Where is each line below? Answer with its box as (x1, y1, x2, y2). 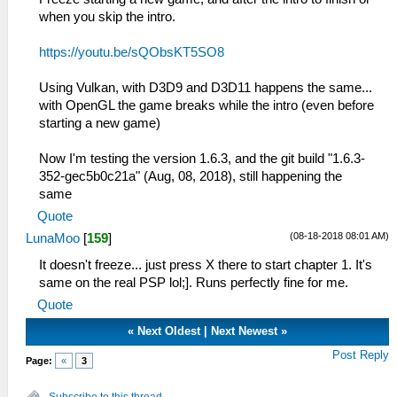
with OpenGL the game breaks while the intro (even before (39, 97, 374, 113)
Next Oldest (137, 323, 201, 338)
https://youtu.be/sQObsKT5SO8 (39, 44, 224, 59)
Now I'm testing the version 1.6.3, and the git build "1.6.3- (39, 151, 365, 166)
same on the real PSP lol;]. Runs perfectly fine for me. (39, 275, 348, 290)
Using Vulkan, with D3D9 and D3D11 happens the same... (39, 80, 372, 95)
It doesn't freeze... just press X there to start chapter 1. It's (39, 257, 372, 272)
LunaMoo (26, 230, 80, 245)
